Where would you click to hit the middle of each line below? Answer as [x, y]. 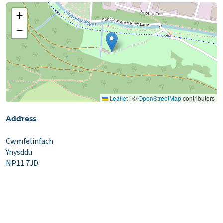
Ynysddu [19, 153]
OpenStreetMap [160, 98]
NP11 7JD [22, 164]
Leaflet [118, 98]
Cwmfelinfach [30, 142]
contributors [198, 98]
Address [21, 119]
